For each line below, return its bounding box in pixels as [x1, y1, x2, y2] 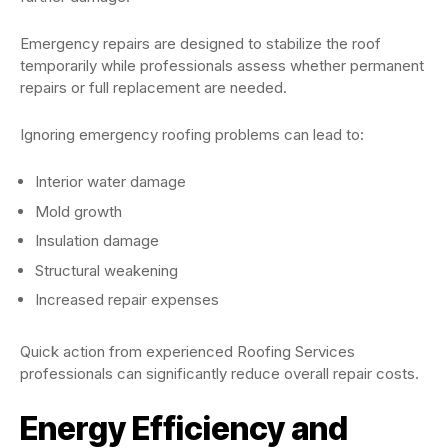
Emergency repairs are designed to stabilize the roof [20, 34, 381, 54]
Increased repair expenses [35, 290, 219, 310]
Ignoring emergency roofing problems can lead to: [20, 125, 364, 145]
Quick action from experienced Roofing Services [20, 342, 355, 362]
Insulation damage [35, 231, 159, 251]
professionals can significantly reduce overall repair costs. [20, 364, 419, 384]
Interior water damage [35, 172, 186, 192]
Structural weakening [35, 260, 178, 280]
